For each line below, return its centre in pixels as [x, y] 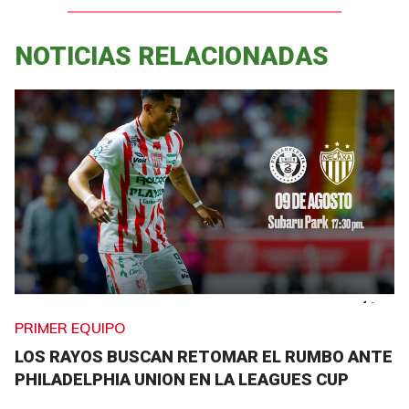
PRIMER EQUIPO [70, 328]
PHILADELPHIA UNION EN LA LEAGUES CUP [182, 379]
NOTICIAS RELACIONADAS [172, 56]
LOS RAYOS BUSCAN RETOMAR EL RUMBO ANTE [204, 357]
